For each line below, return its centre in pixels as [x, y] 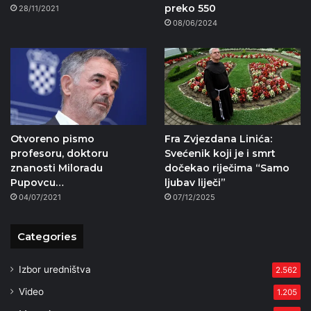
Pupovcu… [37, 182]
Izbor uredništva [55, 269]
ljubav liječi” [195, 182]
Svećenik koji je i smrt [220, 153]
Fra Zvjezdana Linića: [218, 138]
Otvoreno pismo [52, 138]
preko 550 [190, 8]
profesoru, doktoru [59, 153]
